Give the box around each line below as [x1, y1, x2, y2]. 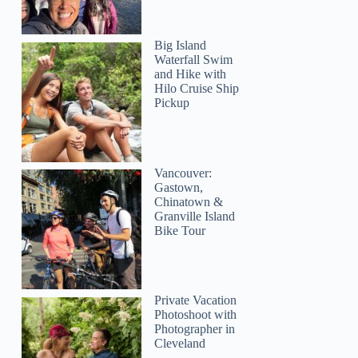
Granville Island [154, 209, 236, 223]
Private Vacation [154, 293, 237, 308]
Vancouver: [154, 165, 213, 180]
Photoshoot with [154, 308, 237, 322]
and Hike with [154, 66, 227, 81]
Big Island [154, 38, 207, 52]
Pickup [154, 95, 190, 109]
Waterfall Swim [154, 52, 233, 66]
